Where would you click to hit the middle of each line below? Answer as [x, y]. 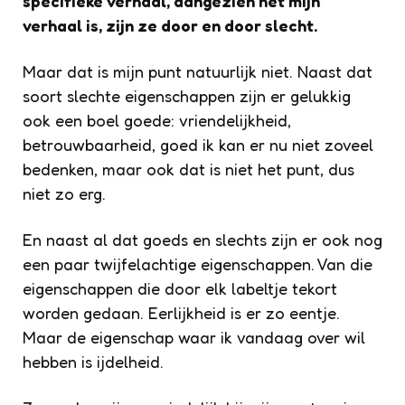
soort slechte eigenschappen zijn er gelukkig [187, 95]
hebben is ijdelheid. [93, 361]
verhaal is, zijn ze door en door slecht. [170, 25]
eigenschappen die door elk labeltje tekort [180, 288]
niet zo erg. [64, 193]
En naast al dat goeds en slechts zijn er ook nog [202, 239]
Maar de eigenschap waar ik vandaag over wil [194, 337]
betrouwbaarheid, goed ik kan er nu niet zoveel [198, 144]
